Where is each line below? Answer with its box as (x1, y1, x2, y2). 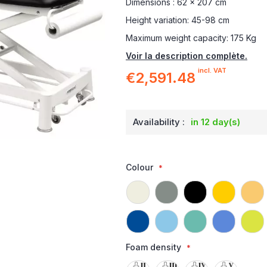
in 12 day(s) (190, 116, 240, 128)
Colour (125, 162, 153, 172)
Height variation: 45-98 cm (125, 15, 229, 25)
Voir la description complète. (125, 51, 247, 61)
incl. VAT (197, 66, 226, 74)
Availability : (132, 116, 185, 128)
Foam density (125, 242, 181, 252)
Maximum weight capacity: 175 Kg (125, 33, 256, 43)
